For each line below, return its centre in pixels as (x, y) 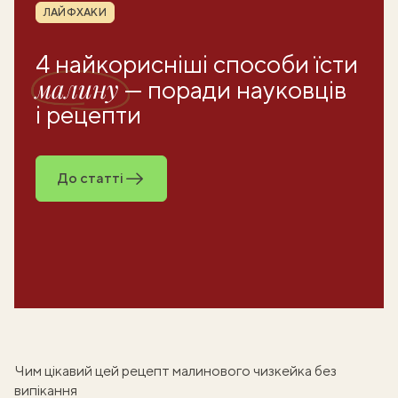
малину (80, 88)
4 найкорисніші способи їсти (197, 64)
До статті (91, 178)
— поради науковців (235, 89)
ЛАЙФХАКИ (75, 12)
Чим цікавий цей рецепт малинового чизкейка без (175, 371)
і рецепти (88, 114)
